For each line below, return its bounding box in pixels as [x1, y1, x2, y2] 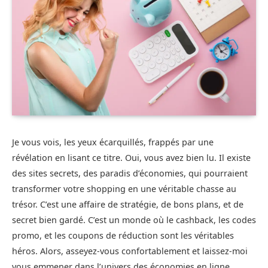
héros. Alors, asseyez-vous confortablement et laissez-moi [12, 245, 248, 257]
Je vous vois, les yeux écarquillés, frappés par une [12, 136, 214, 148]
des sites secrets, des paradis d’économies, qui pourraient [12, 167, 248, 179]
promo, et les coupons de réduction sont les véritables [12, 229, 234, 241]
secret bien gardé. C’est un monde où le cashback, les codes [12, 214, 256, 226]
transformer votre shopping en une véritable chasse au [12, 182, 236, 194]
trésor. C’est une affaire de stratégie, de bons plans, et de [12, 198, 243, 210]
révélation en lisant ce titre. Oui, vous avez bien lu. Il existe [12, 151, 251, 163]
